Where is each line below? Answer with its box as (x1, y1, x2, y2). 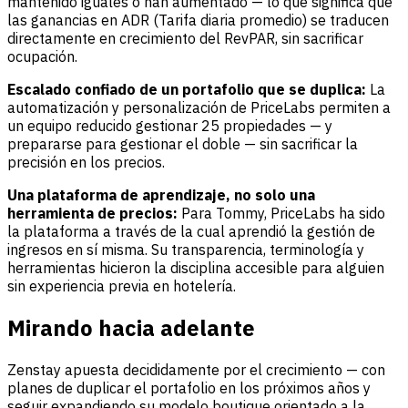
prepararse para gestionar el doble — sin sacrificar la (7, 134, 358, 153)
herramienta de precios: (7, 203, 181, 222)
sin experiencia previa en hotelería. (7, 276, 236, 295)
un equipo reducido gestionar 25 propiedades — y (7, 116, 332, 135)
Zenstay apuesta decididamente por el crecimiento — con (7, 360, 385, 379)
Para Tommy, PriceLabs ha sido (181, 203, 385, 222)
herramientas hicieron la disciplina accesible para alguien (7, 258, 384, 277)
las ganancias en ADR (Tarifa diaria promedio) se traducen (7, 10, 389, 29)
